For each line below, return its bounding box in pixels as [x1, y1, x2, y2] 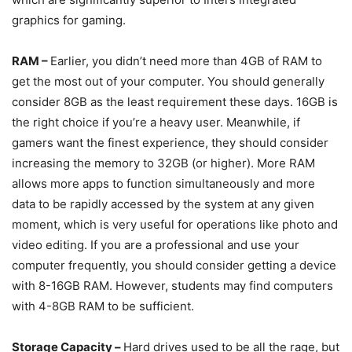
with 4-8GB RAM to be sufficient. [12, 299, 194, 314]
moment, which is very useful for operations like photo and [12, 217, 338, 233]
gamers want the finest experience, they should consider [12, 135, 328, 151]
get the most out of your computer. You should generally [12, 74, 324, 90]
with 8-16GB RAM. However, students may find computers [12, 278, 333, 294]
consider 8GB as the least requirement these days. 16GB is [12, 94, 338, 110]
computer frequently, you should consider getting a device [12, 258, 336, 273]
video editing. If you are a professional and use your [12, 237, 299, 253]
